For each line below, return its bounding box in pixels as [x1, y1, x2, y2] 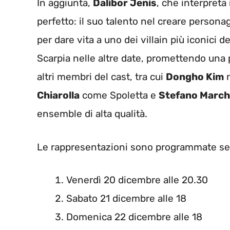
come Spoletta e [80, 89, 159, 102]
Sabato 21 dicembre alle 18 [66, 193, 186, 205]
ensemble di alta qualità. [37, 108, 147, 120]
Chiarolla [37, 89, 80, 102]
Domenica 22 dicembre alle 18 [66, 211, 202, 223]
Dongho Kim [166, 71, 224, 83]
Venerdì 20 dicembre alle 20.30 [66, 174, 208, 186]
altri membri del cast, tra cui [37, 71, 166, 83]
